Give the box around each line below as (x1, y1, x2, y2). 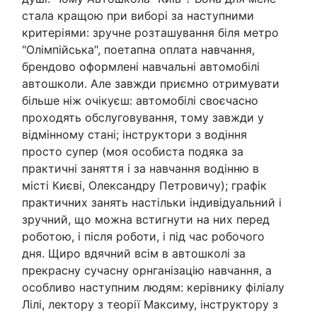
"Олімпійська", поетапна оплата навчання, (22, 42, 255, 57)
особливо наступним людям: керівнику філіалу (22, 279, 284, 294)
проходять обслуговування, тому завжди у (22, 110, 264, 125)
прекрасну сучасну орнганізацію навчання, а (22, 263, 272, 277)
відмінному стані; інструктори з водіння (22, 127, 247, 142)
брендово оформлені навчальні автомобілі (22, 59, 260, 74)
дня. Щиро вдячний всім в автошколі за (22, 246, 246, 260)
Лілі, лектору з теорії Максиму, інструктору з (22, 296, 278, 311)
